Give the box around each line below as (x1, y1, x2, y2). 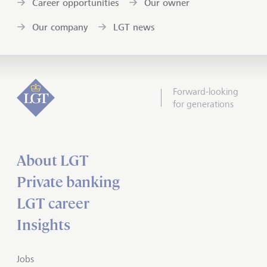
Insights (17, 215, 70, 234)
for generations (173, 98, 234, 110)
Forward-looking (173, 85, 238, 97)
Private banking (17, 172, 120, 191)
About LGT (17, 151, 89, 170)
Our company (32, 20, 88, 33)
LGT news (113, 20, 155, 33)
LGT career (17, 194, 89, 213)
